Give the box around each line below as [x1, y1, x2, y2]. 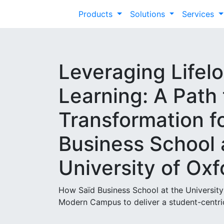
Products [78, 9, 115, 19]
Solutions [129, 9, 167, 19]
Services [182, 9, 217, 19]
